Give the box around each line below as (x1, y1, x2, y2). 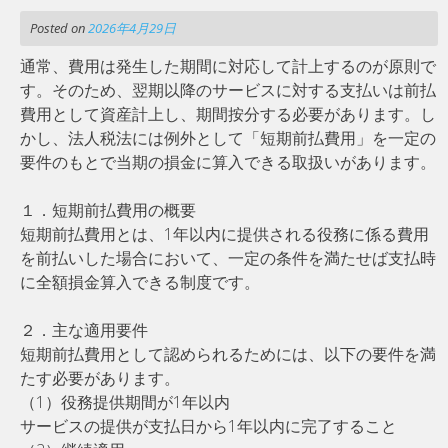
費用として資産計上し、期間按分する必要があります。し (20, 102, 436, 125)
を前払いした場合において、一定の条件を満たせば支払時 (20, 246, 436, 269)
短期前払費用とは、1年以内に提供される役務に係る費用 (20, 222, 429, 245)
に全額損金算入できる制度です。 (20, 270, 260, 293)
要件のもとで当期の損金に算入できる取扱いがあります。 (20, 150, 436, 173)
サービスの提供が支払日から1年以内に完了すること (20, 414, 397, 437)
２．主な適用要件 (20, 318, 148, 341)
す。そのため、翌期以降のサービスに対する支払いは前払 (20, 78, 436, 101)
